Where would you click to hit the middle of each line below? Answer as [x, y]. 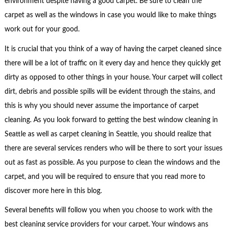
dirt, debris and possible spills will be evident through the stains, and [110, 91]
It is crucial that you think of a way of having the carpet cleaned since [113, 49]
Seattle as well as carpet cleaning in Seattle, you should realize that [108, 134]
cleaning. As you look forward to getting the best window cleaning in [111, 120]
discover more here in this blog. [53, 191]
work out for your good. [42, 30]
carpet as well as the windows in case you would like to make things [110, 15]
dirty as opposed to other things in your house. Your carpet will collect [113, 77]
